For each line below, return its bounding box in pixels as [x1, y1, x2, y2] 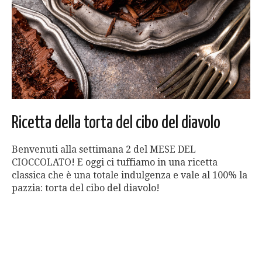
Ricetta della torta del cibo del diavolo [12, 114, 220, 132]
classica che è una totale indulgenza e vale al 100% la [12, 170, 247, 181]
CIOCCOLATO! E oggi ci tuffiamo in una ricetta [12, 157, 218, 168]
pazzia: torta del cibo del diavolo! [12, 182, 160, 194]
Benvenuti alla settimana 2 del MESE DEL [12, 144, 196, 156]
